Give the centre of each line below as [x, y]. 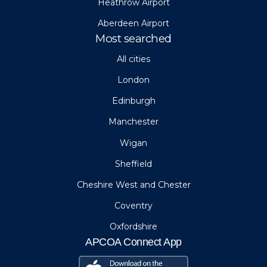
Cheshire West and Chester [133, 185]
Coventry [133, 206]
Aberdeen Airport [133, 23]
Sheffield [133, 164]
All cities [133, 59]
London [133, 80]
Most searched [133, 38]
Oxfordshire [133, 227]
